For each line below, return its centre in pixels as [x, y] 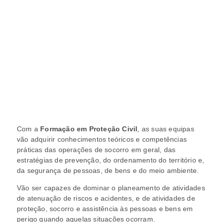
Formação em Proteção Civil [89, 129]
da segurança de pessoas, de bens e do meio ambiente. [108, 170]
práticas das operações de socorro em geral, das [96, 149]
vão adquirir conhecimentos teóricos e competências [102, 139]
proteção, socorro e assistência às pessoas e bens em [105, 208]
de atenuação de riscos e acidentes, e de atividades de [106, 198]
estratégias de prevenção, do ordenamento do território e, [111, 160]
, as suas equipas [166, 129]
